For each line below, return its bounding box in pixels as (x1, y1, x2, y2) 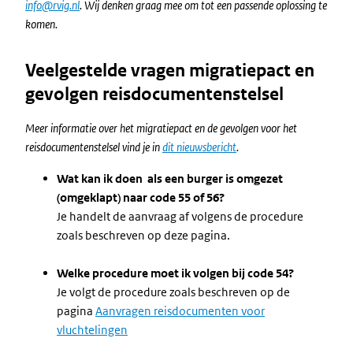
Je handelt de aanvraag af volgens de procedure (57, 209, 303, 224)
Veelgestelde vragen (25, 60, 189, 81)
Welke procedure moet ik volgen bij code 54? (57, 266, 294, 281)
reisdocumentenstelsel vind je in (25, 139, 162, 154)
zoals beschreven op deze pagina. (57, 228, 230, 243)
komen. (25, 17, 58, 32)
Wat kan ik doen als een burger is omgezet (57, 171, 283, 186)
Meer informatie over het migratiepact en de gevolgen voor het (25, 121, 297, 136)
